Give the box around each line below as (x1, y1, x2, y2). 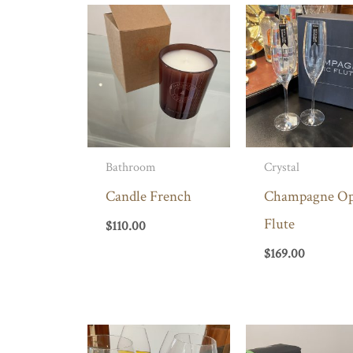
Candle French (105, 186, 191, 206)
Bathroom (105, 159, 156, 176)
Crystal (264, 159, 300, 176)
